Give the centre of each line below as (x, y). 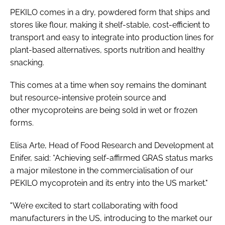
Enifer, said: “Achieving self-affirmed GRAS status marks (111, 158)
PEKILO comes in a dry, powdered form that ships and (110, 12)
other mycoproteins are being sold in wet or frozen (104, 110)
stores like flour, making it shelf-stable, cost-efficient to (110, 25)
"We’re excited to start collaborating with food (94, 205)
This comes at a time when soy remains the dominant (108, 85)
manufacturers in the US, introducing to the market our (111, 218)
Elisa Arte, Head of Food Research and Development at (112, 145)
